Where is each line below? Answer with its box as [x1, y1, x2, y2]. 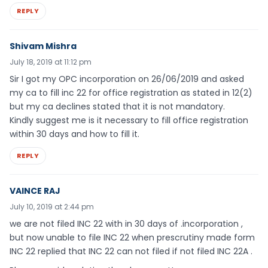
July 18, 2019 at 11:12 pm [10, 56, 92, 67]
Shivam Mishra [10, 39, 77, 52]
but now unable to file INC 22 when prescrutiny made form [10, 231, 255, 243]
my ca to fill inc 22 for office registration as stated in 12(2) [10, 86, 252, 99]
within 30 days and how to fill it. [10, 127, 139, 140]
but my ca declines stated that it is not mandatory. [10, 100, 225, 112]
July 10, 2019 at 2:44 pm [10, 201, 94, 212]
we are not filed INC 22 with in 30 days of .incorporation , [10, 217, 243, 230]
